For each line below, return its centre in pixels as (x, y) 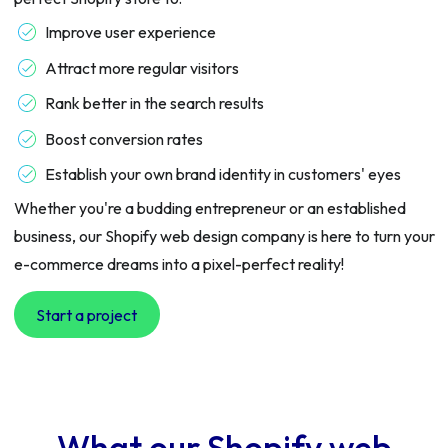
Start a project (86, 314)
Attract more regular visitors (142, 67)
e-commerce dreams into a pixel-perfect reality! (178, 264)
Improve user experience (130, 32)
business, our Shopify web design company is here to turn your (224, 236)
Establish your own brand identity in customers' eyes (223, 174)
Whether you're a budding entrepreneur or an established (209, 208)
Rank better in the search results (154, 103)
